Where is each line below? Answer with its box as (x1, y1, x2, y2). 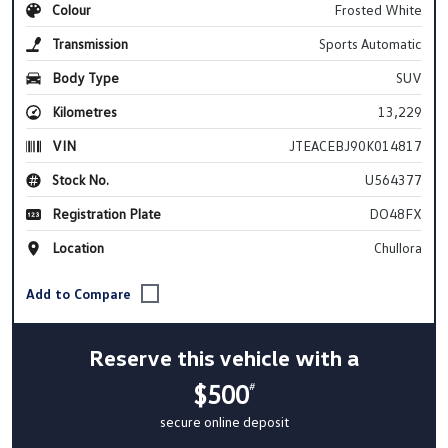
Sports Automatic (318, 34, 422, 52)
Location (49, 238, 104, 256)
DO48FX (368, 204, 422, 222)
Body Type (49, 68, 119, 86)
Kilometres (49, 102, 117, 120)
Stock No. (49, 170, 109, 188)
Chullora (373, 238, 422, 256)
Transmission (49, 34, 128, 52)
